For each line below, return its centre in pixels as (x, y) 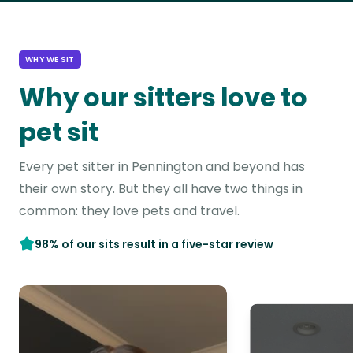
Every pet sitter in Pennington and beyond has (162, 167)
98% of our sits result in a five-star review (154, 244)
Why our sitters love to (163, 97)
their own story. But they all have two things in (161, 189)
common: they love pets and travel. (129, 211)
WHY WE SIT (50, 59)
